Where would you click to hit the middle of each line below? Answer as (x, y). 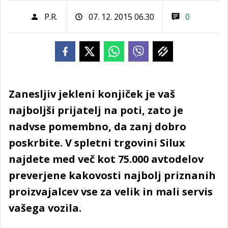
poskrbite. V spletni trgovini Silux (97, 143)
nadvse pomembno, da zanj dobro (97, 126)
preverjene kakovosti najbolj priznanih (112, 175)
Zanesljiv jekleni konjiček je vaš (92, 94)
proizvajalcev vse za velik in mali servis (111, 192)
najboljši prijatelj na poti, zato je (96, 110)
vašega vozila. (45, 208)
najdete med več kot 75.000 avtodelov (106, 159)
